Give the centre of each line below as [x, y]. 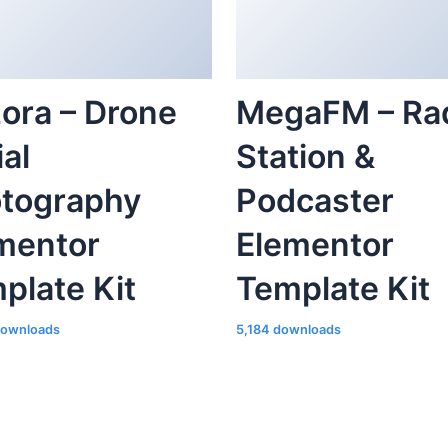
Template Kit [333, 289]
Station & [305, 157]
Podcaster [315, 201]
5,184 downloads [288, 330]
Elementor [315, 245]
